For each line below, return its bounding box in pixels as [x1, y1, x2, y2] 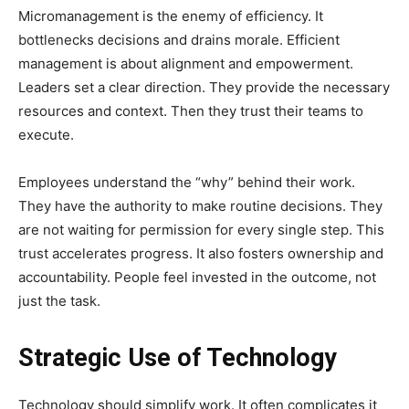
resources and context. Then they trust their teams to [18, 101, 363, 120]
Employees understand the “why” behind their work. [18, 173, 355, 191]
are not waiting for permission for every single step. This [18, 220, 384, 238]
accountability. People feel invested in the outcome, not [18, 267, 376, 286]
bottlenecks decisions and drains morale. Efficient [18, 30, 340, 48]
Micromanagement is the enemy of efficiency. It [18, 6, 323, 25]
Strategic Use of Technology [18, 342, 337, 372]
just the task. [18, 291, 100, 309]
